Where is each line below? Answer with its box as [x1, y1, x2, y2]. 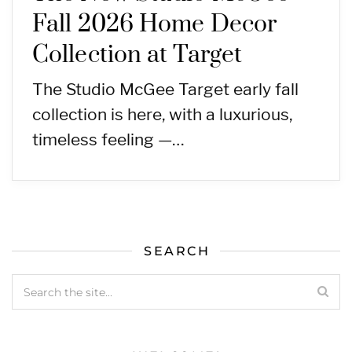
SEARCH [144, 244, 210, 259]
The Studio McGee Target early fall [32, 79, 299, 100]
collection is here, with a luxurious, [32, 104, 292, 125]
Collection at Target [32, 40, 243, 71]
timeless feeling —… [32, 130, 185, 150]
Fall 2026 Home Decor [32, 9, 277, 40]
